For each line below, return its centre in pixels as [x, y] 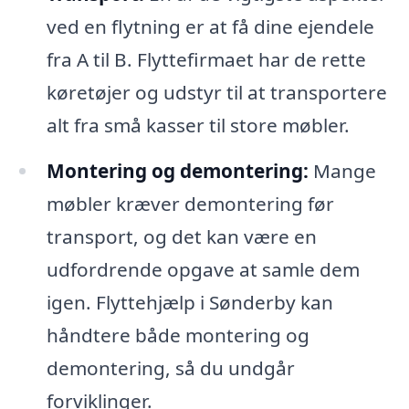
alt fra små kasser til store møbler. [198, 125]
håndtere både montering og [178, 335]
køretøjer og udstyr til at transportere [216, 92]
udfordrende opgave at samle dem [203, 269]
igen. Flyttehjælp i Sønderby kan [189, 302]
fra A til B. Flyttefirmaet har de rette [206, 59]
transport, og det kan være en [181, 236]
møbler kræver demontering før [190, 203]
